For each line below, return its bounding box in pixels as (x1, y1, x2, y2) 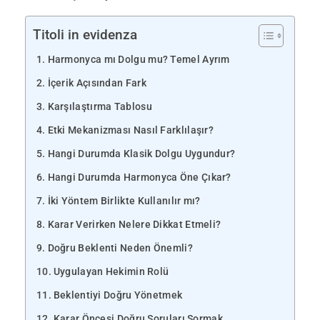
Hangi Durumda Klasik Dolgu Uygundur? (47, 148, 236, 161)
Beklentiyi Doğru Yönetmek (53, 289, 183, 302)
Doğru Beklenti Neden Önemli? (47, 242, 193, 255)
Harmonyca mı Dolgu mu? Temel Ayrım (47, 54, 230, 66)
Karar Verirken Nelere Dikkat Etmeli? (47, 219, 221, 231)
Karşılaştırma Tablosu (47, 101, 152, 114)
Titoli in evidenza (33, 26, 137, 44)
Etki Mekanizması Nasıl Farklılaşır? (47, 124, 214, 137)
